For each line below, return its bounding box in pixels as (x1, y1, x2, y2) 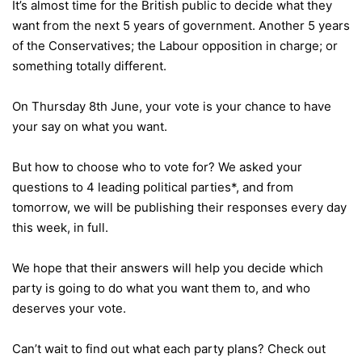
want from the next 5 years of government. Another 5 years (12, 18, 350, 33)
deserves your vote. (12, 301, 126, 316)
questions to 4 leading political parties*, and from (12, 179, 293, 195)
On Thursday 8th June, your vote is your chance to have (12, 99, 331, 114)
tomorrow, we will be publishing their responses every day (12, 200, 347, 215)
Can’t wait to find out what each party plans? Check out (12, 341, 326, 356)
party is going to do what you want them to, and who (12, 280, 310, 296)
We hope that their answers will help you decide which (12, 260, 323, 276)
